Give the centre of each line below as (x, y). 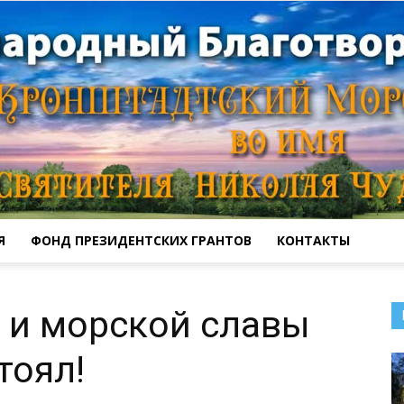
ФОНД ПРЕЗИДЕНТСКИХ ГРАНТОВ (141, 240)
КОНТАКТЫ (313, 240)
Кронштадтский (246, 276)
